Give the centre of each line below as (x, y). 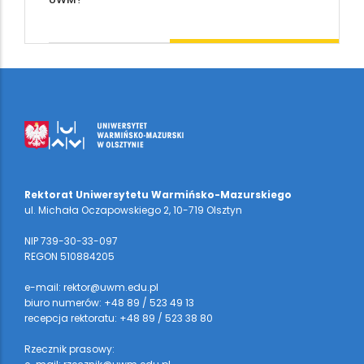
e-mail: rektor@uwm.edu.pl (91, 288)
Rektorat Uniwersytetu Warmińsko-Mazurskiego (158, 195)
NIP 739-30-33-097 (71, 241)
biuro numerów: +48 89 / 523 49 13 (109, 303)
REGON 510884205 (69, 257)
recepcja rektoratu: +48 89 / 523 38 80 (119, 318)
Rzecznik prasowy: (69, 349)
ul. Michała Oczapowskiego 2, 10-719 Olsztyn (133, 210)
